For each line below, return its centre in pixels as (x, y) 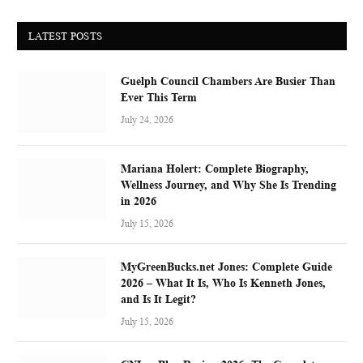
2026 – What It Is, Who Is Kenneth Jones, (223, 282)
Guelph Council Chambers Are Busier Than (228, 80)
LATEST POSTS (66, 36)
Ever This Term (159, 96)
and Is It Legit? (158, 298)
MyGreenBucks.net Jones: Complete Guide (226, 266)
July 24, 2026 (147, 119)
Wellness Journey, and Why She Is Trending (228, 184)
